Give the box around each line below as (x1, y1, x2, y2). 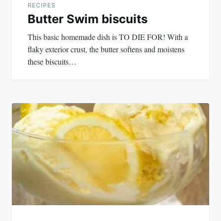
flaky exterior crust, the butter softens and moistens (28, 44, 184, 55)
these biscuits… (28, 56, 76, 67)
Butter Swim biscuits (28, 12, 147, 27)
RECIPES (28, 1, 56, 9)
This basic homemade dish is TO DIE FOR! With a (28, 32, 188, 42)
